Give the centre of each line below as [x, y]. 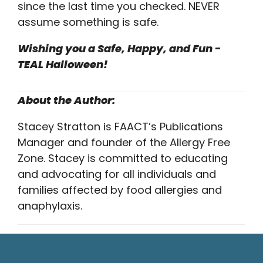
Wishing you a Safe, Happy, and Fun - [119, 48]
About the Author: [66, 100]
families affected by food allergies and [120, 190]
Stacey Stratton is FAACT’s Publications [120, 126]
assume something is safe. [88, 22]
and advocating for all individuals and [117, 174]
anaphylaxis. [50, 205]
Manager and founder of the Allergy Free [124, 142]
